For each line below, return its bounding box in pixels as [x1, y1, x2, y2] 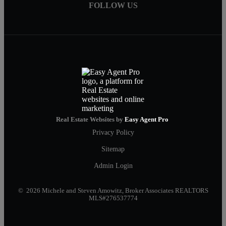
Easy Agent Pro [125, 116, 170, 124]
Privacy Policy [92, 128, 134, 136]
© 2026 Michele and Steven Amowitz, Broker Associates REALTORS [18, 187, 208, 195]
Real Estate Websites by [56, 116, 125, 124]
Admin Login [93, 161, 133, 170]
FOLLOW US [88, 1, 138, 10]
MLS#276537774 [88, 195, 138, 202]
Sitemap [101, 144, 125, 153]
